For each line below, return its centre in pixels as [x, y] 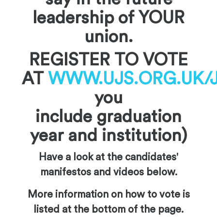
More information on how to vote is [108, 194]
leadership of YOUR [108, 18]
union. [108, 37]
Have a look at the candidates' [108, 157]
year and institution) [108, 136]
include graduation [108, 117]
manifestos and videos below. [108, 172]
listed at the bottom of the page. [108, 209]
